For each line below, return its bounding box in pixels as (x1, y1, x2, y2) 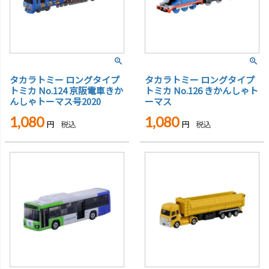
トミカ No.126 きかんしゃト (144, 84, 258, 97)
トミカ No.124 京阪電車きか (10, 84, 123, 97)
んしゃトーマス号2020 (10, 95, 101, 108)
